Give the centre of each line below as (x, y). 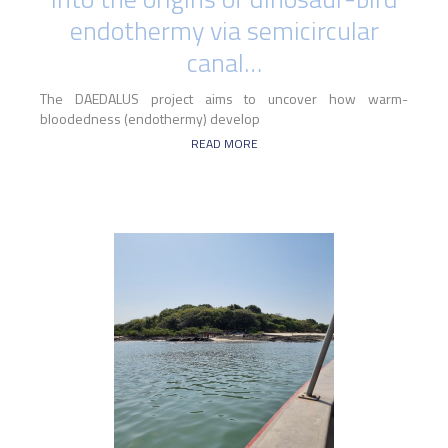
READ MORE (224, 144)
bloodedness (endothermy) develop (150, 119)
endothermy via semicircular (224, 31)
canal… (224, 63)
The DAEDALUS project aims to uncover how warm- (224, 99)
